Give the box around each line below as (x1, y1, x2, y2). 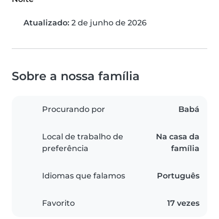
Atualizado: (23, 18, 69, 28)
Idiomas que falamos (42, 171, 125, 181)
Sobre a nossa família (12, 69, 140, 84)
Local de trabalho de (42, 132, 123, 142)
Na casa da (156, 132, 199, 142)
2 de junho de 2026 (69, 18, 147, 28)
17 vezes (167, 198, 199, 208)
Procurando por (42, 105, 105, 114)
